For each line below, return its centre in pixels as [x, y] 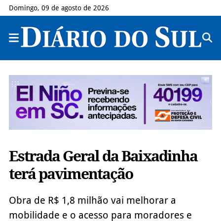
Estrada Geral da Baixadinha [103, 156]
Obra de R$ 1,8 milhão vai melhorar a [92, 200]
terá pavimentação [71, 174]
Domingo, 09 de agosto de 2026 [59, 8]
